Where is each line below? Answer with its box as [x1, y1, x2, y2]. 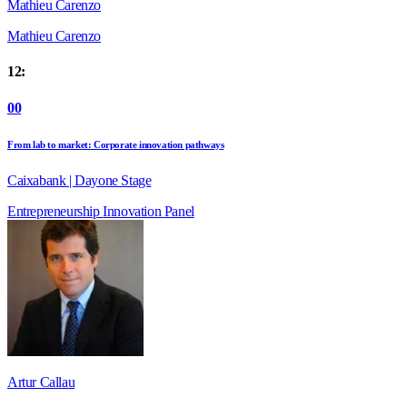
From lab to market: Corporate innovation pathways [7, 138, 224, 150]
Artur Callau [7, 373, 75, 390]
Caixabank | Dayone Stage [7, 172, 152, 188]
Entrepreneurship [7, 203, 104, 219]
